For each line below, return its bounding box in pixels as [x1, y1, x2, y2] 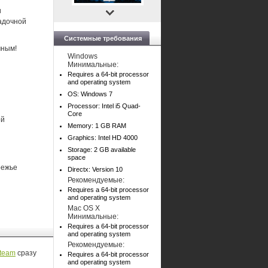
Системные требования [64, 35, 142, 42]
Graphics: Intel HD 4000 [68, 134, 138, 141]
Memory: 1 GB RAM [68, 122, 126, 129]
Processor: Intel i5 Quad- [68, 102, 141, 109]
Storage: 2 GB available [68, 146, 136, 153]
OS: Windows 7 [68, 90, 112, 98]
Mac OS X [68, 204, 100, 212]
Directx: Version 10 [68, 166, 123, 173]
